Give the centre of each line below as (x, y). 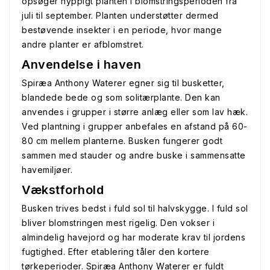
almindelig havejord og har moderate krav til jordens (133, 237)
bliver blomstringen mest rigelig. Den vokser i (118, 223)
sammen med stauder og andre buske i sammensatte (134, 155)
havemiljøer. (47, 170)
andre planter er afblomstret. (83, 44)
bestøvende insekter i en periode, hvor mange (122, 30)
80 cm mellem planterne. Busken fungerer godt (122, 141)
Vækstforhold (63, 190)
